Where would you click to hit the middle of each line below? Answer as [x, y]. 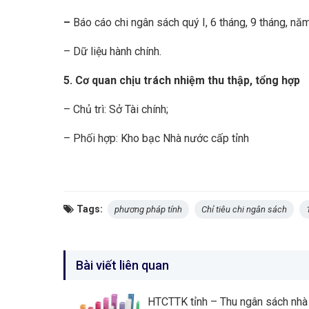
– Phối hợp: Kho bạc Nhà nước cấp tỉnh [156, 138]
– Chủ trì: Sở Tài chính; [116, 109]
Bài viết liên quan [122, 265]
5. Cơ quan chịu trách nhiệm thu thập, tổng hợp [182, 80]
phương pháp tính [148, 209]
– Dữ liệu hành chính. [112, 51]
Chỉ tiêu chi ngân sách [244, 209]
